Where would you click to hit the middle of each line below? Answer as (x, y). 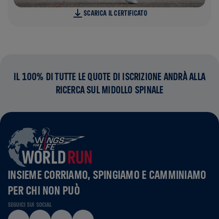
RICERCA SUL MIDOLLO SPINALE (109, 90)
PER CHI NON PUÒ (44, 190)
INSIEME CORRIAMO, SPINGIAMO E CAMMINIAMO (107, 174)
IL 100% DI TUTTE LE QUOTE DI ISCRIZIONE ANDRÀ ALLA (109, 77)
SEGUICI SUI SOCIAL (30, 204)
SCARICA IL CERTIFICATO (115, 13)
